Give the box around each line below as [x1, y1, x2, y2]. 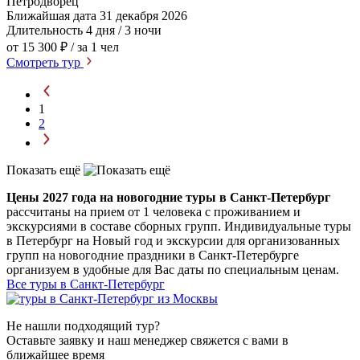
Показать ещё [6, 162, 84, 177]
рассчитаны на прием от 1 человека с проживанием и [6, 204, 301, 219]
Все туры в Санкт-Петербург [6, 276, 165, 291]
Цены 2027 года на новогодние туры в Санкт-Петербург [6, 190, 330, 204]
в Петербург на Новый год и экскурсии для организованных [6, 233, 340, 247]
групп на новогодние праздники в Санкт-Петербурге [6, 247, 299, 262]
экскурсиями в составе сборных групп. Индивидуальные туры [6, 219, 351, 233]
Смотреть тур [6, 55, 84, 69]
